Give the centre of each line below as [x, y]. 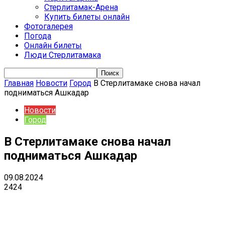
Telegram [75, 202]
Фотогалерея [48, 26]
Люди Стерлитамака [63, 55]
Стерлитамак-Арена [81, 7]
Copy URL [182, 202]
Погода [38, 36]
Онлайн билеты [53, 45]
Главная [19, 83]
